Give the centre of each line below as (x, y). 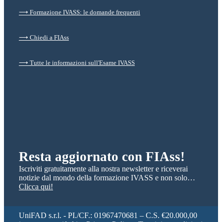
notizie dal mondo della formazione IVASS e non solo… (107, 178)
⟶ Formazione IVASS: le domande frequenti (80, 12)
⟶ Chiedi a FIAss (44, 37)
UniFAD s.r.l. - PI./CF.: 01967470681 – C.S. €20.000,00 (108, 216)
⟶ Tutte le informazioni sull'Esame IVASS (77, 62)
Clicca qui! (36, 187)
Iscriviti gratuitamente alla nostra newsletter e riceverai (103, 169)
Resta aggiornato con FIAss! (102, 157)
